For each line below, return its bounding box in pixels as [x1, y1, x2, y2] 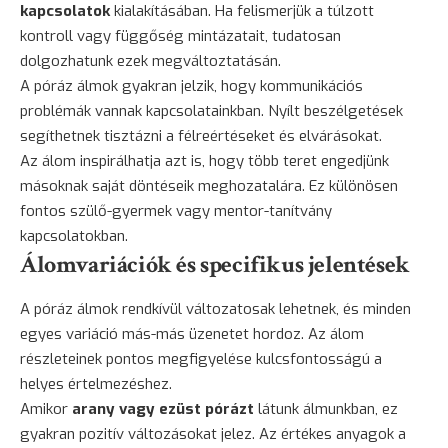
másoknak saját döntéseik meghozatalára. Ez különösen [20, 175, 398, 196]
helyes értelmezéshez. [20, 373, 172, 394]
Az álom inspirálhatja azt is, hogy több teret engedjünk [20, 150, 389, 171]
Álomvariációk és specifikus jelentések [20, 248, 410, 280]
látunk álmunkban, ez [254, 398, 398, 419]
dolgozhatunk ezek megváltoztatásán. [20, 50, 281, 71]
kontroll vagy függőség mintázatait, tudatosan [20, 25, 341, 46]
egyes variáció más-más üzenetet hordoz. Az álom [20, 323, 364, 344]
